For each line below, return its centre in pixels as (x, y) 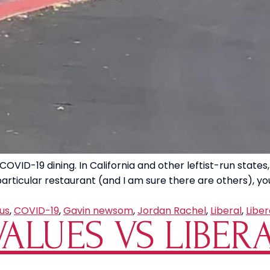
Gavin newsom (98, 211)
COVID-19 (36, 211)
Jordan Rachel (172, 211)
